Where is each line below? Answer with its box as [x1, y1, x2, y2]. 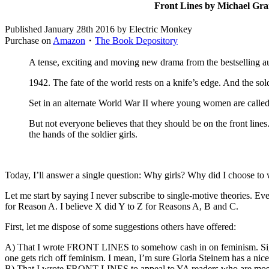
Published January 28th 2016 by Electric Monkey [5, 24, 192, 35]
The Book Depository [95, 35, 178, 46]
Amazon [53, 35, 85, 46]
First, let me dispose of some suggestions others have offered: [5, 222, 236, 232]
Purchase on [5, 35, 53, 46]
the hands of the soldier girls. [29, 129, 138, 140]
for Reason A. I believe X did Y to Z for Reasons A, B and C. [5, 201, 238, 212]
